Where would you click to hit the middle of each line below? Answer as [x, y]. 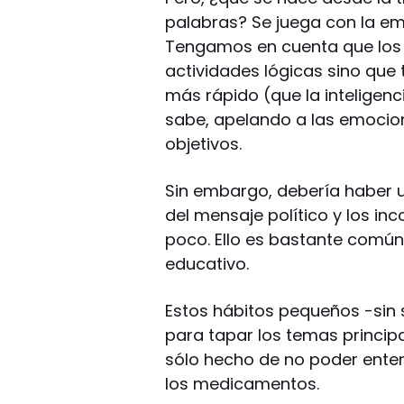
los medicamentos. [243, 383]
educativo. [207, 263]
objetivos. [204, 143]
